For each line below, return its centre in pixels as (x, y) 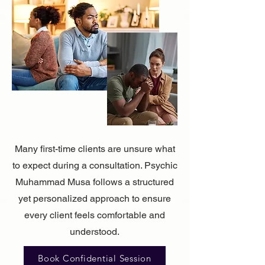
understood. (95, 231)
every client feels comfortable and (95, 215)
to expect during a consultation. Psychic (95, 165)
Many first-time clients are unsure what (95, 148)
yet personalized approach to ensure (95, 198)
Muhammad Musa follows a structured (95, 182)
